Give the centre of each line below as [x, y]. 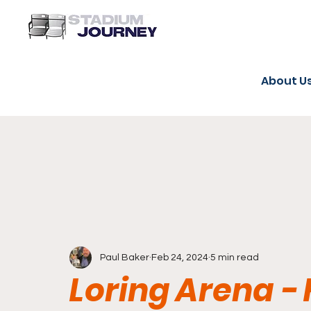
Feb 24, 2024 [180, 257]
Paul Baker [125, 257]
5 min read [235, 257]
